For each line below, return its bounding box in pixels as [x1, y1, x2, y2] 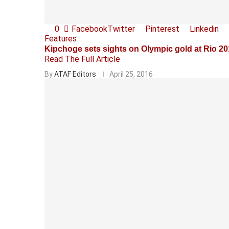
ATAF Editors [54, 70, 96, 78]
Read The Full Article [44, 54, 120, 64]
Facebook [72, 24, 107, 34]
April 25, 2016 [109, 70, 153, 78]
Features [44, 33, 77, 43]
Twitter [107, 24, 135, 34]
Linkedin [190, 24, 219, 34]
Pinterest [145, 24, 179, 34]
